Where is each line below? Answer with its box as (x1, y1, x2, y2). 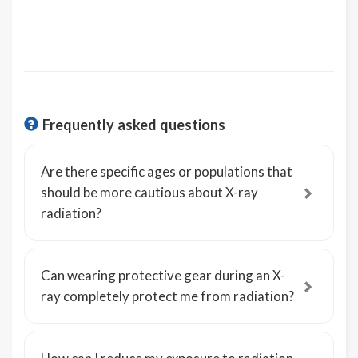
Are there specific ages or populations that (41, 163, 292, 181)
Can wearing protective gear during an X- (41, 267, 285, 284)
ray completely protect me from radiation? (41, 288, 294, 305)
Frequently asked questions (42, 116, 225, 134)
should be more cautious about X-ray (41, 184, 258, 201)
